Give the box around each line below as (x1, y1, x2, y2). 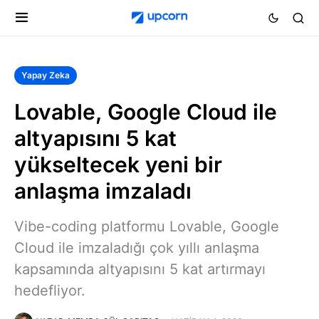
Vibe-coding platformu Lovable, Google (14, 218, 279, 235)
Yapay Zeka (21, 70, 70, 80)
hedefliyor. (14, 282, 85, 299)
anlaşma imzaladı (14, 178, 192, 204)
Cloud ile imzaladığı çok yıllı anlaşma (14, 239, 259, 256)
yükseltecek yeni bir (14, 152, 222, 177)
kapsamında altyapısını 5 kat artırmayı (14, 261, 266, 278)
